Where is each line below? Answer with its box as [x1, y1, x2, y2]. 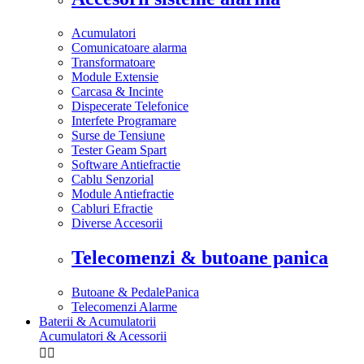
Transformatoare [71, 54, 155, 69]
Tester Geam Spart [71, 142, 167, 157]
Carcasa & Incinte [71, 84, 163, 98]
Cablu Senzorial [71, 171, 154, 186]
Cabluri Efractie [71, 201, 153, 215]
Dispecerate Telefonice [71, 98, 188, 113]
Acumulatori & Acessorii [39, 328, 167, 343]
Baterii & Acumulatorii [39, 314, 156, 328]
